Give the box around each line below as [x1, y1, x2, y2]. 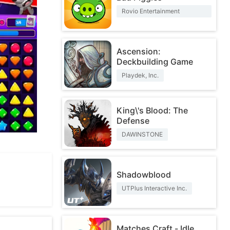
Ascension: [117, 46, 161, 56]
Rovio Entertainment [122, 7, 180, 15]
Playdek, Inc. [122, 71, 159, 79]
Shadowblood [117, 169, 171, 180]
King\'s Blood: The [117, 105, 188, 116]
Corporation [122, 20, 156, 27]
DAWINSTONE [122, 130, 163, 138]
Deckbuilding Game [117, 56, 193, 67]
